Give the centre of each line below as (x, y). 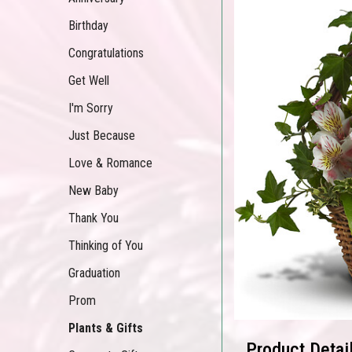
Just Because (102, 136)
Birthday (88, 26)
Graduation (94, 273)
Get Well (89, 81)
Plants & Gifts (106, 328)
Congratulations (106, 53)
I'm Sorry (91, 108)
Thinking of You (106, 246)
